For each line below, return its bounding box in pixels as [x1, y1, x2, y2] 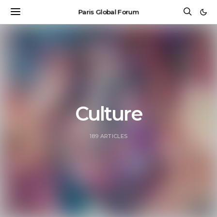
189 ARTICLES [89, 132, 128, 139]
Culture [75, 101, 142, 125]
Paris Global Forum [78, 8, 139, 15]
